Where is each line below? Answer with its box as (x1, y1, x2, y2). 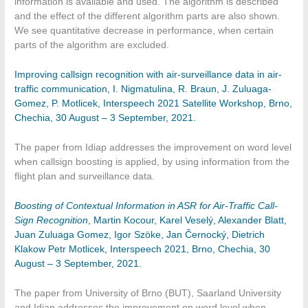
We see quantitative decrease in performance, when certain (14, 25, 274, 36)
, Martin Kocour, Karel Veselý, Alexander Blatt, (88, 215, 287, 225)
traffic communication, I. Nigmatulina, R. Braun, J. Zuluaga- (14, 84, 272, 95)
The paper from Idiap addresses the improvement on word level (14, 142, 292, 153)
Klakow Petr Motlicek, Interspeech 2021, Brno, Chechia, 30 (14, 244, 271, 254)
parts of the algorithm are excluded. (14, 40, 170, 51)
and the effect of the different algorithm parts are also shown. (14, 11, 280, 22)
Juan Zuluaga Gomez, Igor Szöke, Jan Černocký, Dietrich (14, 230, 265, 240)
